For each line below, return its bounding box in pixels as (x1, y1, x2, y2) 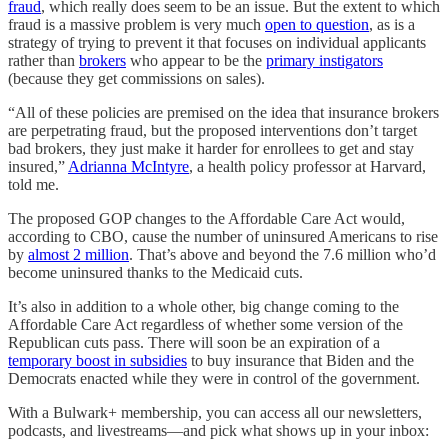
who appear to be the (126, 52, 266, 69)
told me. (8, 176, 59, 193)
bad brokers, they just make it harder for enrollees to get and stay (8, 140, 414, 157)
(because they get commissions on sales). (8, 70, 265, 87)
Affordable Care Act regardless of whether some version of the (8, 316, 403, 333)
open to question (265, 16, 369, 33)
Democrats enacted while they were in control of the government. (8, 370, 420, 387)
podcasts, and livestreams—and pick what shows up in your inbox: (8, 422, 429, 439)
